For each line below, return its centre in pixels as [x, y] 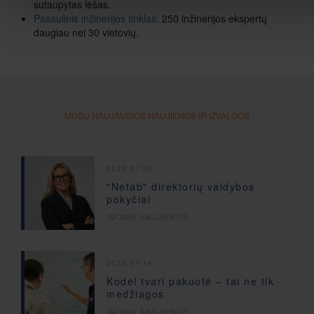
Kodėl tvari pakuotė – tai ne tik [190, 281]
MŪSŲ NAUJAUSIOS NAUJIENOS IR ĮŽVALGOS [157, 115]
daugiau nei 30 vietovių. [86, 32]
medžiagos [136, 294]
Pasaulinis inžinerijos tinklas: [98, 18]
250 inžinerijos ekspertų [214, 18]
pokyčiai [129, 199]
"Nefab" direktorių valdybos [181, 187]
